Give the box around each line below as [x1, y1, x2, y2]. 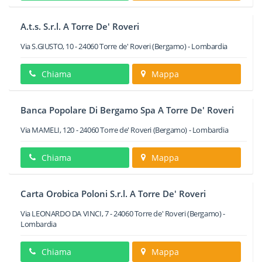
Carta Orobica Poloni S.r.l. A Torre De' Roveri [20, 188, 206, 199]
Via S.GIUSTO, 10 [20, 41, 74, 51]
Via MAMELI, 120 [20, 125, 74, 135]
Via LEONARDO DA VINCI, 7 [20, 208, 109, 219]
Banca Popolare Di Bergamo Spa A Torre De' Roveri [20, 104, 234, 116]
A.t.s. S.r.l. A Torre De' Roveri [20, 20, 139, 32]
